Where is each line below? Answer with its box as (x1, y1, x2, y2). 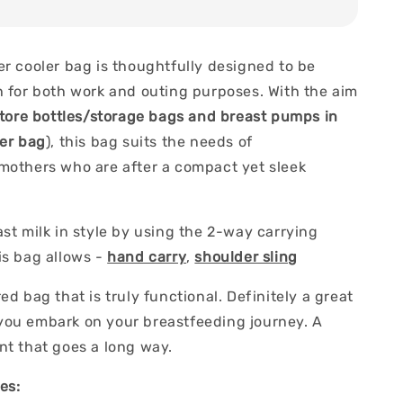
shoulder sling (194, 248, 298, 266)
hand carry (107, 248, 187, 266)
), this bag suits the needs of (45, 133, 253, 151)
